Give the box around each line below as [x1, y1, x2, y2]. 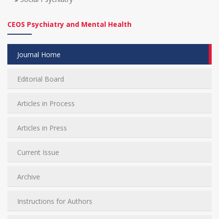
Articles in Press [17, 123, 67, 132]
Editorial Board [17, 74, 64, 84]
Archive [17, 172, 40, 181]
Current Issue [17, 148, 59, 157]
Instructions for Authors [17, 197, 92, 206]
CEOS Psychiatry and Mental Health [7, 20, 131, 29]
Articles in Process [17, 99, 75, 108]
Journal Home [17, 50, 61, 59]
